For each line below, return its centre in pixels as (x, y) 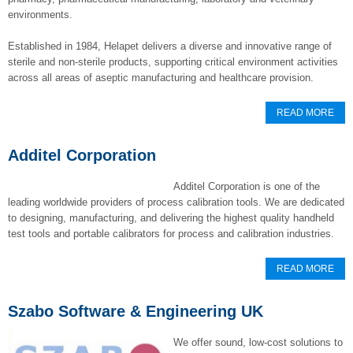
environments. (40, 15)
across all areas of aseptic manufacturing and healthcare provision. (161, 78)
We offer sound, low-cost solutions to (258, 342)
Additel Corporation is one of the (247, 186)
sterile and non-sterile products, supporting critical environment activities (173, 62)
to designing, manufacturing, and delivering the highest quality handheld (171, 218)
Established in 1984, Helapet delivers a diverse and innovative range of (170, 46)
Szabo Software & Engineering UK (136, 311)
